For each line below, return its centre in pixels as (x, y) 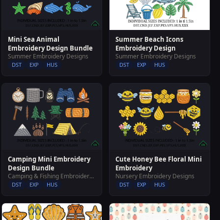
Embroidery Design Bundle (50, 48)
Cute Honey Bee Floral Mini (159, 159)
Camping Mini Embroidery (49, 159)
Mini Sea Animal (33, 39)
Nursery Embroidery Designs (155, 176)
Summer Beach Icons (150, 39)
